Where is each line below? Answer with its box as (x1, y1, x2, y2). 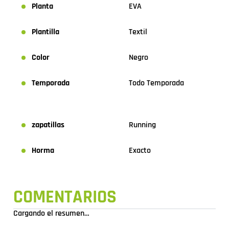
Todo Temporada (129, 78, 184, 89)
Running (129, 120, 156, 131)
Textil (129, 27, 147, 38)
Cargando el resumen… (13, 208, 89, 219)
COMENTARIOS (13, 186, 117, 209)
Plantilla (32, 27, 59, 38)
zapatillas (32, 120, 64, 131)
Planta (32, 1, 53, 12)
